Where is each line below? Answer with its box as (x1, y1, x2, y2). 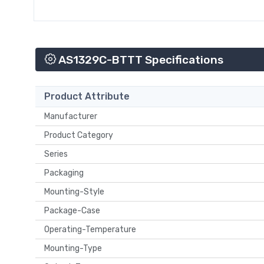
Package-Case (44, 205, 104, 216)
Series (44, 148, 71, 159)
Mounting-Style (44, 186, 108, 197)
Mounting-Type (44, 243, 105, 253)
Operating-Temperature (44, 224, 140, 235)
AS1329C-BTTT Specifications (56, 53, 223, 67)
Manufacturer (44, 111, 97, 121)
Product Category (44, 130, 113, 140)
